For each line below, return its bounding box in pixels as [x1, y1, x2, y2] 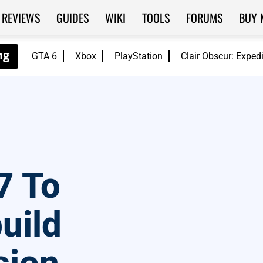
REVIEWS [1, 9, 40, 26]
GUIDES [56, 9, 89, 26]
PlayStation [114, 50, 163, 62]
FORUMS [186, 9, 222, 26]
